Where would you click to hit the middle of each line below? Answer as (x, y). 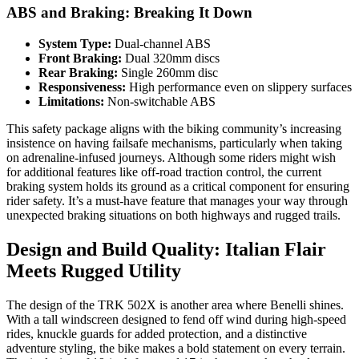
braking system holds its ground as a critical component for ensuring (178, 187)
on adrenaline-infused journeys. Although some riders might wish (171, 158)
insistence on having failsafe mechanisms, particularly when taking (174, 143)
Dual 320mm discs (171, 58)
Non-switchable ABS (160, 102)
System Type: (75, 44)
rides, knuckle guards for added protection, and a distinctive (157, 333)
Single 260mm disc (168, 73)
